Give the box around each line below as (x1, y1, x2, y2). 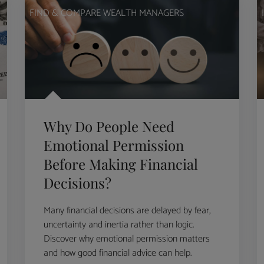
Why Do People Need (44, 117, 175, 136)
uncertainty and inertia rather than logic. (44, 217, 194, 233)
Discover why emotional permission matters (44, 231, 210, 247)
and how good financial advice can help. (44, 245, 192, 262)
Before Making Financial (44, 154, 199, 174)
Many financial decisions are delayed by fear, (44, 203, 212, 219)
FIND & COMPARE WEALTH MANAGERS (29, 5, 184, 21)
